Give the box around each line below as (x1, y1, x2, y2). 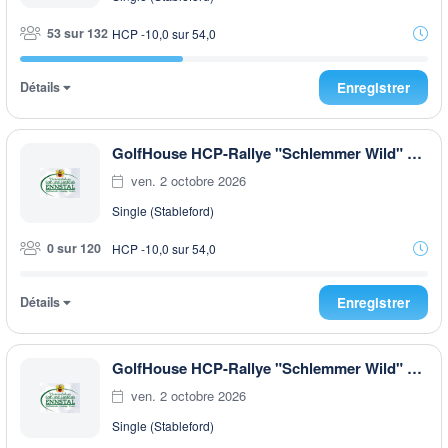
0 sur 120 (44, 239, 101, 258)
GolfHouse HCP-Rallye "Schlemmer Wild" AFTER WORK (407, 356, 422, 379)
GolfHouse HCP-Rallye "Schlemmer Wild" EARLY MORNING (407, 141, 422, 164)
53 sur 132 (44, 24, 108, 43)
